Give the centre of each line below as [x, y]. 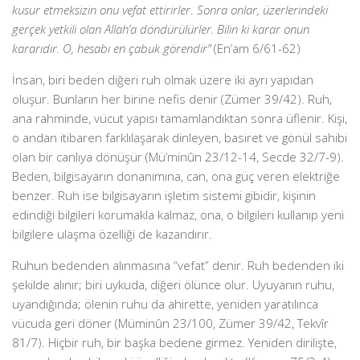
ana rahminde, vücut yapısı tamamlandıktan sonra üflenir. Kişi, [180, 118]
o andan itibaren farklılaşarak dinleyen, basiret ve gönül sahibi [180, 137]
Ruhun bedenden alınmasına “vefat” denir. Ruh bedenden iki [178, 265]
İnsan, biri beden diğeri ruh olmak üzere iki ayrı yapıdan [163, 80]
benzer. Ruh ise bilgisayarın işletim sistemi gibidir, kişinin [164, 195]
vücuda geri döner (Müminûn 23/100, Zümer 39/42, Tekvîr [170, 323]
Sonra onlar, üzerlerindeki [262, 10]
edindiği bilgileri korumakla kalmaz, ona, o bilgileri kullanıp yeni [178, 215]
